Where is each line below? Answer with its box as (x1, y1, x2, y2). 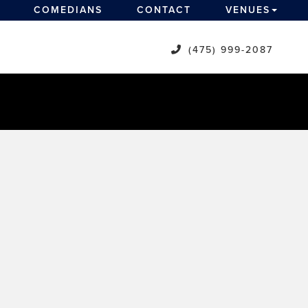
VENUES (225, 4, 270, 16)
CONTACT (137, 4, 191, 16)
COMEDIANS (34, 4, 102, 16)
